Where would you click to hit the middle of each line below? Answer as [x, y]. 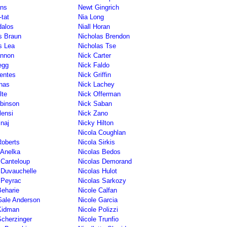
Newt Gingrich [99, 7]
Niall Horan [94, 27]
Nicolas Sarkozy [102, 181]
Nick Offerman [99, 94]
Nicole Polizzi [98, 210]
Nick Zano [93, 113]
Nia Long [91, 17]
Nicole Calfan [98, 190]
